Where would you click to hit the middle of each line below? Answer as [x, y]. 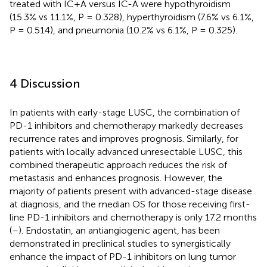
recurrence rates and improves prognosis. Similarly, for [124, 138]
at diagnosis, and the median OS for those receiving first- [130, 204]
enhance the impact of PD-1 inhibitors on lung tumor [123, 256]
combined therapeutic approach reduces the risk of [118, 164]
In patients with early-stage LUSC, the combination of [125, 112]
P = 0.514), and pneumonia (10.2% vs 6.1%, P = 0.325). [123, 30]
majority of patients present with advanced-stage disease [131, 191]
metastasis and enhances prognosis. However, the [116, 178]
